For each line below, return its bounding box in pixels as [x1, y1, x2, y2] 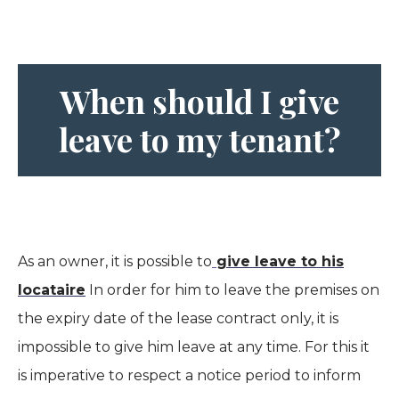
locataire [18, 281, 85, 298]
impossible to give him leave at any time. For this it [18, 338, 370, 355]
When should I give [60, 79, 339, 122]
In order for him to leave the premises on [85, 281, 379, 298]
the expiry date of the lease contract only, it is [18, 310, 338, 327]
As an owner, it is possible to [18, 253, 212, 270]
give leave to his [216, 253, 344, 270]
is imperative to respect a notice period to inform [18, 367, 361, 384]
